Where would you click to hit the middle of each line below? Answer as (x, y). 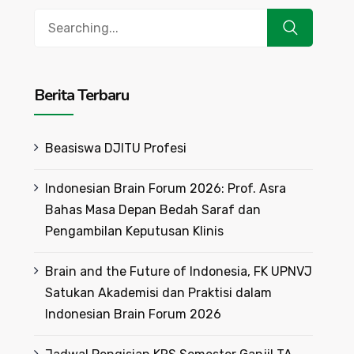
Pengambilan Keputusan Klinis (134, 231)
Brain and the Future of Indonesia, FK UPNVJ (178, 271)
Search (54, 19)
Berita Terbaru (81, 95)
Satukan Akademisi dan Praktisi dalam (158, 293)
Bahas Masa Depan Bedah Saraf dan (153, 210)
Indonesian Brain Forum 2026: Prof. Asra (165, 188)
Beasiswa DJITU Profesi (115, 148)
